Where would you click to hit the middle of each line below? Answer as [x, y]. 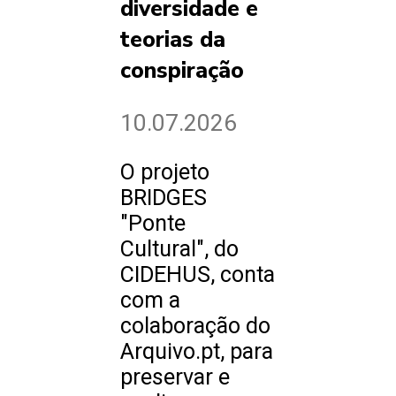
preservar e [175, 377]
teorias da [173, 40]
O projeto [165, 172]
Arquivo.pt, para [197, 352]
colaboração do [195, 326]
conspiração [182, 71]
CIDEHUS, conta [198, 275]
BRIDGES [164, 198]
